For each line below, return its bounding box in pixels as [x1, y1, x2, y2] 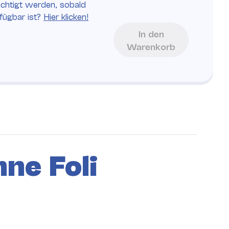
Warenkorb [127, 41, 175, 52]
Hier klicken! [43, 11, 88, 21]
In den [138, 28, 164, 39]
